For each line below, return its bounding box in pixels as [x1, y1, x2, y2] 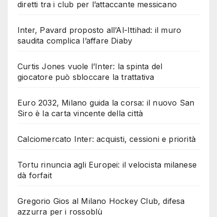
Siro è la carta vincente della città [17, 108, 143, 118]
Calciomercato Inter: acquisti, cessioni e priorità [17, 134, 196, 144]
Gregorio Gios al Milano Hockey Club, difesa [17, 196, 185, 206]
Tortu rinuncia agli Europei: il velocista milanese [17, 159, 197, 170]
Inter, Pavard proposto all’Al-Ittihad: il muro [17, 25, 182, 35]
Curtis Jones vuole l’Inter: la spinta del [17, 61, 163, 71]
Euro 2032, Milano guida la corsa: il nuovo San [17, 97, 195, 108]
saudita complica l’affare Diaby [17, 35, 133, 46]
